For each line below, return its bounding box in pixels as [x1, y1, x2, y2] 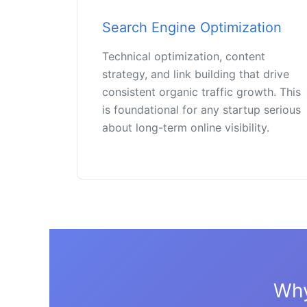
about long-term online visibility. [102, 121, 269, 135]
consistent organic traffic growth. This [102, 85, 301, 99]
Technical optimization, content [102, 49, 265, 64]
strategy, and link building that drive [102, 67, 289, 82]
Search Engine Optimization [102, 19, 282, 36]
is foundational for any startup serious [102, 103, 301, 117]
